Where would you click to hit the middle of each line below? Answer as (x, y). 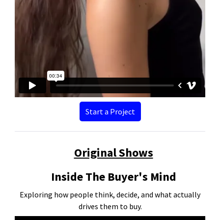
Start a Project (110, 112)
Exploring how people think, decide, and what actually (110, 195)
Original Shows (113, 153)
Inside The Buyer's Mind (113, 177)
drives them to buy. (110, 206)
